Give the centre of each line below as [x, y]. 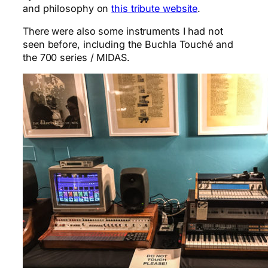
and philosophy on [67, 8]
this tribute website [155, 8]
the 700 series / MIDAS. [76, 58]
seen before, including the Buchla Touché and [128, 45]
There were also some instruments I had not [123, 31]
